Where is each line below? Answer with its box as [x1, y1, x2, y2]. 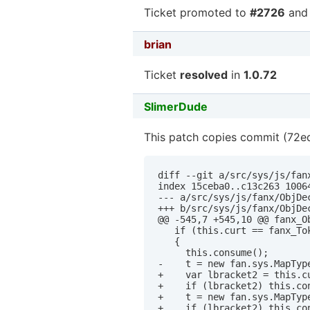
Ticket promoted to [144, 6, 250, 20]
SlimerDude [144, 99, 208, 113]
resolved [180, 68, 228, 82]
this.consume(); [158, 247, 268, 258]
